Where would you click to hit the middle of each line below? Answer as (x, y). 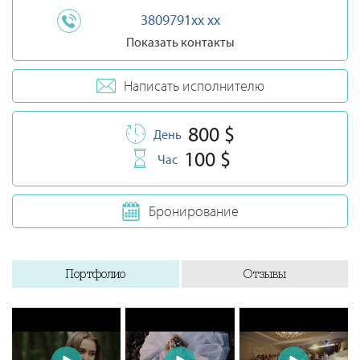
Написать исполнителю (194, 86)
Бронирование (194, 211)
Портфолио (96, 274)
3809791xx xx (180, 20)
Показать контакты (180, 42)
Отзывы (265, 274)
